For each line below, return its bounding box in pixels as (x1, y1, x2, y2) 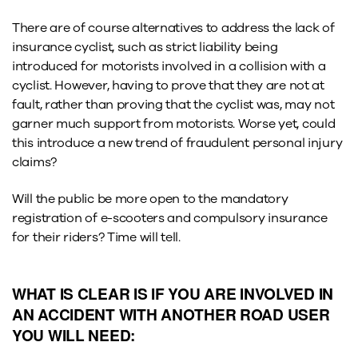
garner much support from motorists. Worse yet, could (12, 114, 336, 133)
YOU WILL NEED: (12, 324, 136, 347)
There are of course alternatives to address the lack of (12, 18, 335, 37)
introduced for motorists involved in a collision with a (12, 57, 326, 75)
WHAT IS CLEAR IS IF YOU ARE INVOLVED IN (12, 282, 334, 305)
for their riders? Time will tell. (12, 229, 181, 247)
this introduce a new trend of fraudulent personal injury (12, 133, 343, 152)
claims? (12, 153, 58, 171)
